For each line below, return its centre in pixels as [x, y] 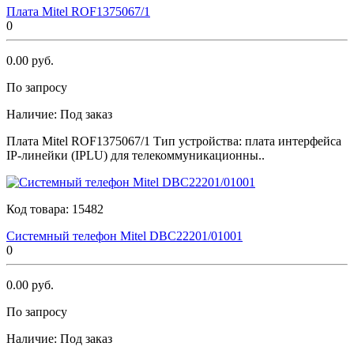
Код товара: [39, 209]
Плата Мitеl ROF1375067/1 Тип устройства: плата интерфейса [174, 141]
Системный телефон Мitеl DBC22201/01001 [124, 235]
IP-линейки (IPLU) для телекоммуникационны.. [136, 155]
